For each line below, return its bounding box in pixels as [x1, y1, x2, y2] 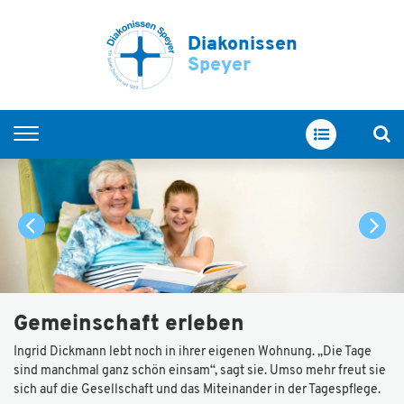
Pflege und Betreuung [44, 261, 199, 277]
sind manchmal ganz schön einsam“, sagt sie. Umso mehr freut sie [14, 364, 386, 378]
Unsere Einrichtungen [44, 331, 198, 347]
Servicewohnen [44, 225, 152, 242]
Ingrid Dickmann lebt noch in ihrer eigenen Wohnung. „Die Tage [14, 345, 372, 359]
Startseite [44, 155, 115, 171]
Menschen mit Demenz [44, 296, 205, 312]
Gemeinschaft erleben [14, 314, 244, 335]
